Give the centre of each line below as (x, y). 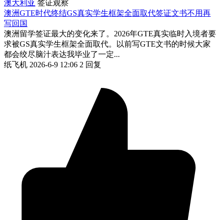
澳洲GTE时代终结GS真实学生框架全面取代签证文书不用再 (107, 13)
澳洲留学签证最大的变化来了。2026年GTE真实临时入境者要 (110, 33)
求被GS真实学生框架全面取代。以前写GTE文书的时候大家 (107, 44)
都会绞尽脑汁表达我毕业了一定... (62, 54)
